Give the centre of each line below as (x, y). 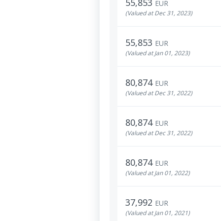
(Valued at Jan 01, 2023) (158, 53)
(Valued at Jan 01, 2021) (158, 213)
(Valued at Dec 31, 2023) (159, 13)
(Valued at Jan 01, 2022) (158, 173)
